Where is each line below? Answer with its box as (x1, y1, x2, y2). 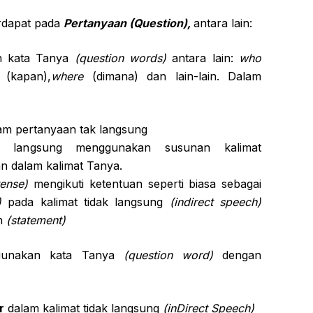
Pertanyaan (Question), (64, 16, 194, 30)
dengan (212, 248, 262, 262)
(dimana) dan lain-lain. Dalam (83, 69, 261, 83)
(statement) (6, 213, 66, 227)
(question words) (74, 51, 167, 65)
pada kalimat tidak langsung (1, 195, 170, 209)
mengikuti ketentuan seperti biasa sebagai (28, 177, 261, 191)
